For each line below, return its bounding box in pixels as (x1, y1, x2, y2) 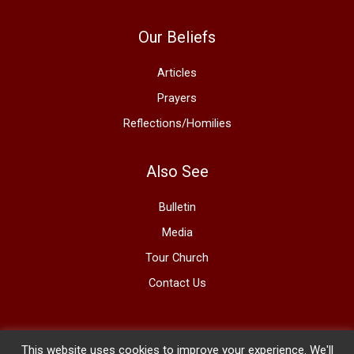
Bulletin (158, 199, 196, 214)
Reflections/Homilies (122, 115, 232, 130)
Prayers (157, 90, 197, 105)
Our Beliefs (138, 27, 216, 47)
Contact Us (148, 275, 206, 290)
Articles (157, 65, 197, 80)
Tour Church (145, 250, 209, 265)
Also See (145, 161, 209, 181)
